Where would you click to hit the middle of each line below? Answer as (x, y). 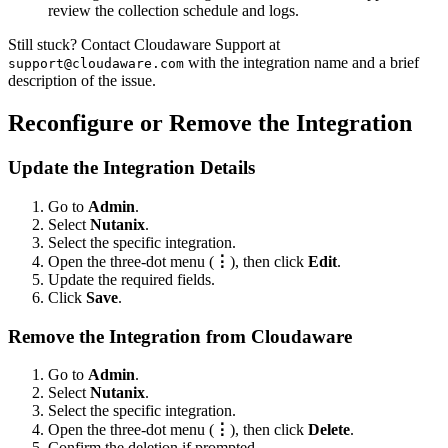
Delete (329, 430)
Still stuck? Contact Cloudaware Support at (144, 45)
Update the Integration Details (131, 168)
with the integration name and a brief (301, 63)
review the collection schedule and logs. (173, 11)
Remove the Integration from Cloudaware (180, 336)
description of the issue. (82, 81)
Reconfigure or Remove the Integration (210, 123)
